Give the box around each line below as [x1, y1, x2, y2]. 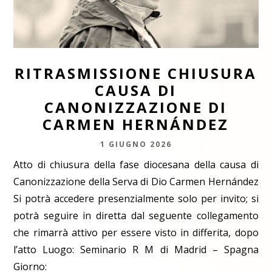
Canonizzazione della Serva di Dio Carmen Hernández [13, 175, 259, 189]
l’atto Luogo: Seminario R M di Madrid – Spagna [13, 243, 259, 257]
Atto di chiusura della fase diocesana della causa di [13, 158, 259, 172]
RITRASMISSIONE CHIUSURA [15, 63, 257, 84]
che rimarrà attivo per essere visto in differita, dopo [13, 226, 259, 240]
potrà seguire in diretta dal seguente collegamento [13, 209, 259, 223]
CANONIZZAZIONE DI [44, 97, 228, 118]
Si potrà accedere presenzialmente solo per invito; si [13, 192, 259, 206]
